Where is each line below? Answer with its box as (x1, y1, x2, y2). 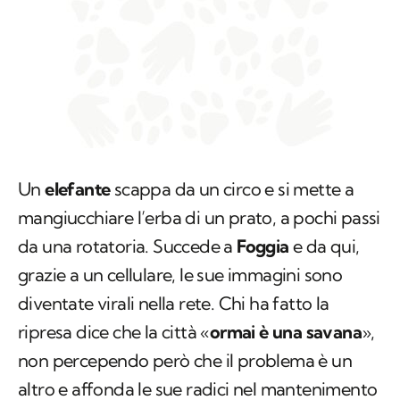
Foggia (237, 235, 289, 258)
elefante (45, 178, 111, 201)
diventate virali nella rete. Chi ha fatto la (18, 292, 329, 315)
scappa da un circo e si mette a (110, 178, 354, 201)
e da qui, (288, 235, 360, 258)
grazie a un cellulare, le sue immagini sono (18, 263, 343, 287)
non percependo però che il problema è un (18, 349, 352, 372)
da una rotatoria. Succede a (18, 235, 237, 258)
